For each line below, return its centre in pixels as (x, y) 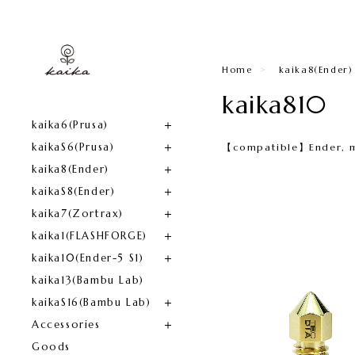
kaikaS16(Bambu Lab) (92, 303)
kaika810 (275, 104)
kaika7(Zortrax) (78, 214)
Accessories (66, 325)
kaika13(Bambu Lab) (88, 281)
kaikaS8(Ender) (74, 192)
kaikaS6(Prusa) (73, 147)
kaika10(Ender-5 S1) (88, 258)
